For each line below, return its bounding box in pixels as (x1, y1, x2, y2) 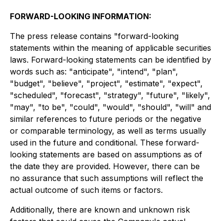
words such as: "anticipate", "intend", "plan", (10, 67, 178, 76)
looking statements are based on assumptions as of (10, 149, 202, 159)
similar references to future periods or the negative (10, 114, 201, 124)
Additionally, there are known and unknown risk (10, 205, 190, 215)
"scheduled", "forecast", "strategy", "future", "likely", (10, 90, 210, 100)
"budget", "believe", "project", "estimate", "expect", (10, 78, 203, 88)
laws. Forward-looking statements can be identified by (10, 55, 211, 65)
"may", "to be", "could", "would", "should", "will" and (10, 102, 211, 112)
